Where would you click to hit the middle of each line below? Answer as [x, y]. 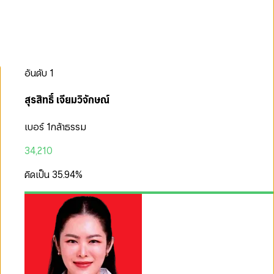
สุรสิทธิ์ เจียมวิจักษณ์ [67, 100]
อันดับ [36, 73]
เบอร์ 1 [38, 127]
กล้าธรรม [68, 127]
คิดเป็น [37, 175]
